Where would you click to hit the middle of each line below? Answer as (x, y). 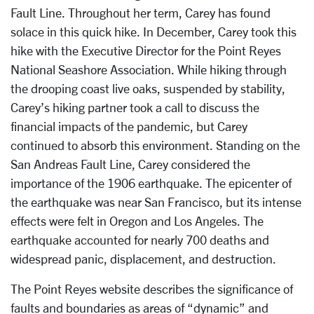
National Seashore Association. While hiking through (149, 69)
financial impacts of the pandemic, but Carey (129, 126)
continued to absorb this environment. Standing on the (155, 145)
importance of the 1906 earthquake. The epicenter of (151, 183)
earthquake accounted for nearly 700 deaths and (140, 240)
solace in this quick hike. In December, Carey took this (153, 32)
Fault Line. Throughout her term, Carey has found (141, 13)
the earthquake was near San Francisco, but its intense (156, 202)
